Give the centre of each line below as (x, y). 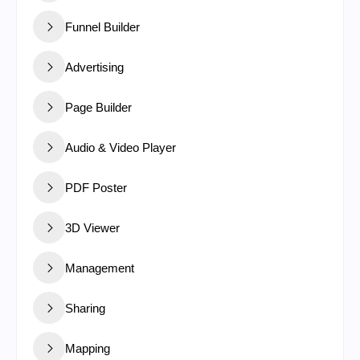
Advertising (94, 67)
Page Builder (98, 107)
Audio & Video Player (121, 147)
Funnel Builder (102, 27)
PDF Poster (96, 187)
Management (100, 268)
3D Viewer (92, 227)
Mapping (88, 348)
